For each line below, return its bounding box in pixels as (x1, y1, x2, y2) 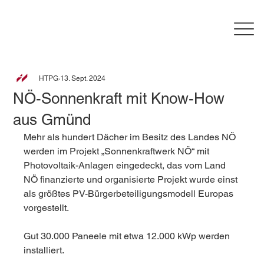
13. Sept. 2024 (60, 74, 106, 83)
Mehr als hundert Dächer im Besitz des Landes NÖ (24, 131, 239, 143)
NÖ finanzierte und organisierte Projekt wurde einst (24, 174, 240, 186)
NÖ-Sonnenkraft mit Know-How (13, 90, 225, 108)
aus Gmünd (13, 111, 91, 129)
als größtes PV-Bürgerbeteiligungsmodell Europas (24, 188, 236, 200)
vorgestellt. (24, 202, 70, 214)
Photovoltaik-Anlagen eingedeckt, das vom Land (24, 160, 229, 171)
